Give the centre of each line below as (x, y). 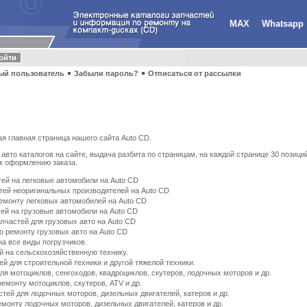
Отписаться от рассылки (195, 73)
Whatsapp (283, 24)
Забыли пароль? (106, 73)
